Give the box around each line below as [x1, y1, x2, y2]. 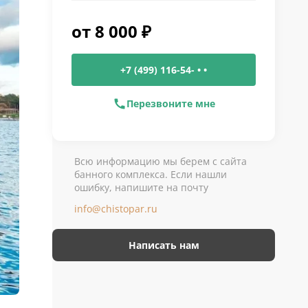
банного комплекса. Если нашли [74, 168, 227, 181]
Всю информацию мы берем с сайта [74, 155, 247, 168]
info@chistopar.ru [74, 202, 157, 215]
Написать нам [128, 239, 199, 252]
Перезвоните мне [126, 97, 215, 110]
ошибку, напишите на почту [74, 181, 208, 194]
